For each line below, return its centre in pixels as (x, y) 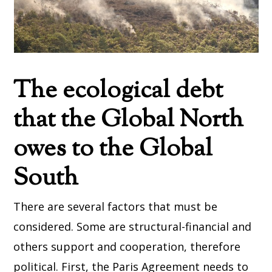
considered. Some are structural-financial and (133, 226)
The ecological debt (118, 91)
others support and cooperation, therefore (127, 246)
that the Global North (129, 121)
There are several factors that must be (116, 206)
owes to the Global (113, 150)
